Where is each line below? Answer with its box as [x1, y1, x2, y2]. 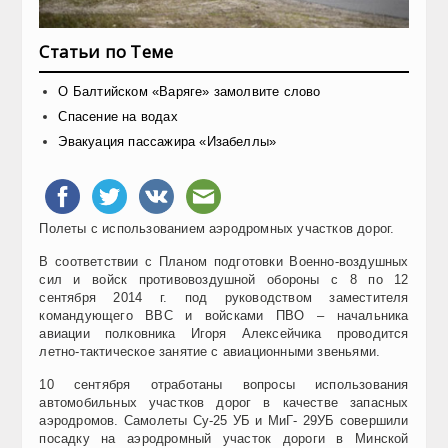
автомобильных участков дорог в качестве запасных [39, 394, 409, 410]
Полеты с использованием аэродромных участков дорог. [39, 220, 395, 236]
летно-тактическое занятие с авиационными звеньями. [39, 343, 381, 359]
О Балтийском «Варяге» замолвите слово [58, 83, 321, 99]
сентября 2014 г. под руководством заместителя [39, 289, 409, 305]
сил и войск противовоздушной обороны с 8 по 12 [39, 271, 409, 287]
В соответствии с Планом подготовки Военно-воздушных [39, 253, 409, 269]
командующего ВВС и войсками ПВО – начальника [39, 307, 409, 323]
